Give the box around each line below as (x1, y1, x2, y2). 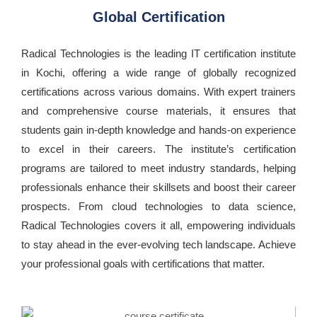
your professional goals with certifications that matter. (21, 258, 265, 270)
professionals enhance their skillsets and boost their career (21, 181, 296, 194)
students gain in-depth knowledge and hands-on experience (21, 124, 296, 137)
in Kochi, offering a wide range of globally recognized (21, 67, 296, 79)
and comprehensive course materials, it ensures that (21, 105, 296, 117)
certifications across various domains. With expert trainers (21, 86, 296, 98)
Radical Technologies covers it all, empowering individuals (21, 219, 296, 232)
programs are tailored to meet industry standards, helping (21, 162, 296, 175)
